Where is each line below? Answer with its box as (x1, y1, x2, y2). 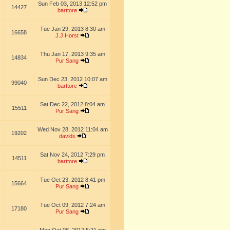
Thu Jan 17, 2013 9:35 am (40, 51, 105, 57)
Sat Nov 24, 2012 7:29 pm (40, 151, 105, 158)
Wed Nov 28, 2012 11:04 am (37, 126, 108, 132)
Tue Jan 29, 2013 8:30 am (40, 26, 105, 32)
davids (59, 133, 75, 139)
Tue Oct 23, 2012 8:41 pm (40, 177, 105, 183)
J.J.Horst (55, 32, 79, 39)
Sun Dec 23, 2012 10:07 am (37, 76, 107, 82)
